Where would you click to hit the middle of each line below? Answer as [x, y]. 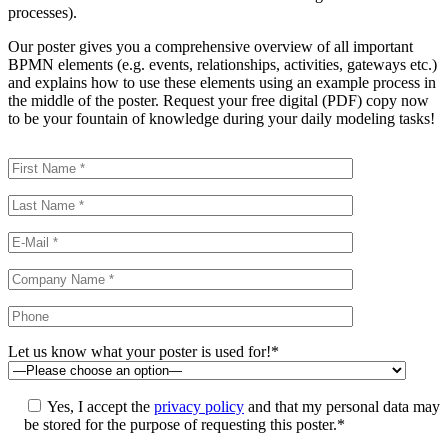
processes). [42, 12]
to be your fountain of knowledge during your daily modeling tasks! [221, 118]
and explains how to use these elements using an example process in [222, 82]
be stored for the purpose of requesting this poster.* [184, 424]
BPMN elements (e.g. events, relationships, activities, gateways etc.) [222, 64]
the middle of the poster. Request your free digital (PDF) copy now [218, 100]
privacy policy [199, 406]
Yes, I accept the [100, 406]
